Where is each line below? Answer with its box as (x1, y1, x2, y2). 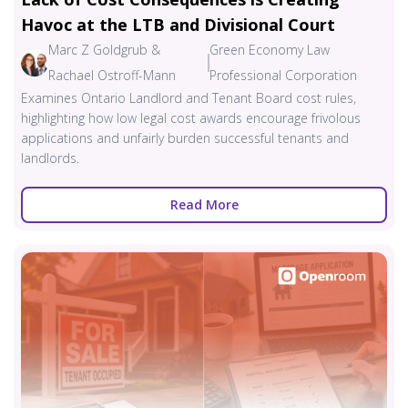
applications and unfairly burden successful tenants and (21, 128, 349, 147)
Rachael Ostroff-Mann (48, 66, 176, 84)
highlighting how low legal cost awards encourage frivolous (21, 108, 361, 127)
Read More (169, 195, 239, 213)
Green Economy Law (209, 40, 330, 58)
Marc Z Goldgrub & (48, 40, 160, 58)
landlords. (21, 148, 79, 167)
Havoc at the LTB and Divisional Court (21, 13, 335, 36)
